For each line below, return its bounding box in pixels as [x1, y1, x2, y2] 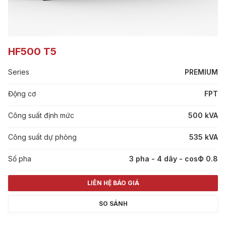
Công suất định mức [8, 111, 74, 120]
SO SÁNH [98, 200, 128, 207]
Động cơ [8, 89, 36, 98]
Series [8, 68, 29, 76]
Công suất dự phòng [8, 133, 77, 141]
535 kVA [189, 133, 218, 141]
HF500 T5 [8, 45, 56, 58]
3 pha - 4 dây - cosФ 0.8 [129, 154, 218, 163]
